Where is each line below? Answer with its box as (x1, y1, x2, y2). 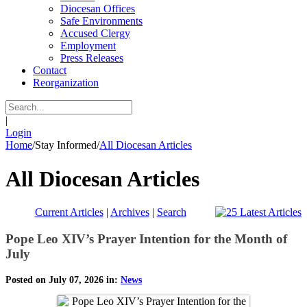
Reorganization (33, 77, 99, 89)
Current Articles (34, 206, 103, 219)
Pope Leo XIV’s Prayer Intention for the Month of (5, 231, 287, 246)
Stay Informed (35, 139, 97, 151)
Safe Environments (60, 15, 143, 27)
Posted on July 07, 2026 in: (5, 274, 121, 285)
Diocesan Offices (60, 3, 135, 15)
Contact (33, 64, 66, 77)
